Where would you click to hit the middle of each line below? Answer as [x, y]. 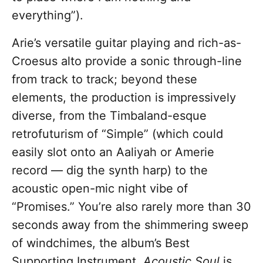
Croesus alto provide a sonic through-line [127, 61]
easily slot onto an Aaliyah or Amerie [113, 152]
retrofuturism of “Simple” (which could [117, 134]
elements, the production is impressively [124, 98]
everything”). [49, 16]
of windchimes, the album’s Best [101, 243]
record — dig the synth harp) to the [110, 171]
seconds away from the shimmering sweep [130, 225]
